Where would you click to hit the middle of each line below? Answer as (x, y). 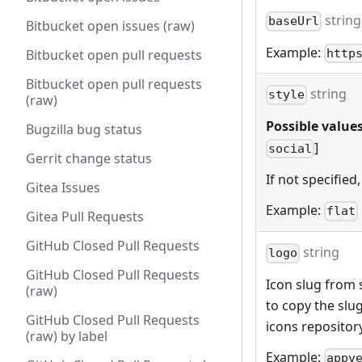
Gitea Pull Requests (85, 217)
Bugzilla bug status (84, 129)
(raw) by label (67, 336)
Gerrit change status (89, 158)
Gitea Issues (63, 187)
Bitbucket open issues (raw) (179, 26)
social (290, 149)
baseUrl (294, 21)
